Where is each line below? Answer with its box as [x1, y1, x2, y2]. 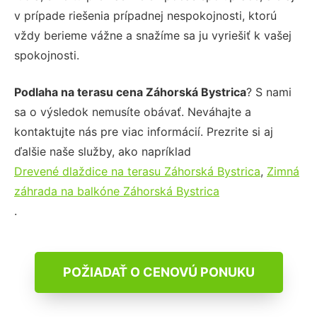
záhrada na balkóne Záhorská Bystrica [14, 183, 219, 198]
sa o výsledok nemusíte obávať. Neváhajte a [14, 104, 251, 119]
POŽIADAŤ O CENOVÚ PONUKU [62, 264, 255, 279]
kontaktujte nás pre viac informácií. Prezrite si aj [14, 124, 273, 139]
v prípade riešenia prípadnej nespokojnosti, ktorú [14, 8, 277, 23]
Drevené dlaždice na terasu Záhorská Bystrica [14, 163, 260, 178]
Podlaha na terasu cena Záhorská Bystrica [14, 84, 246, 99]
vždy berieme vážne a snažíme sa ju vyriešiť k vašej [14, 28, 292, 42]
